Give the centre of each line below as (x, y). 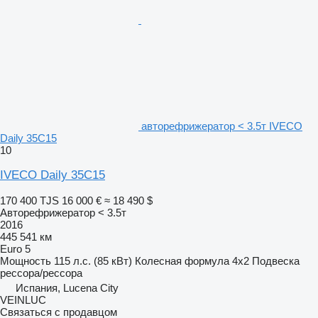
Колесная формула (182, 261)
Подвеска (276, 261)
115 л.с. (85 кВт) (93, 261)
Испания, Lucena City (67, 287)
